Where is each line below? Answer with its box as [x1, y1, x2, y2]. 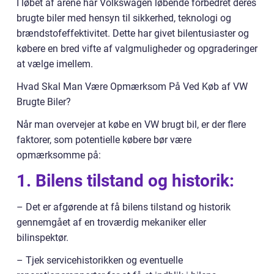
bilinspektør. [17, 231, 68, 243]
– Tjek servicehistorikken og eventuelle [17, 254, 183, 266]
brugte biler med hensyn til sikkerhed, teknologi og [17, 12, 231, 24]
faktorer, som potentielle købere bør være [17, 133, 191, 146]
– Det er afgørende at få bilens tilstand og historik [17, 201, 231, 213]
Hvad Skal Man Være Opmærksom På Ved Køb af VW [17, 80, 248, 92]
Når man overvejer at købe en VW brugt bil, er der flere [17, 118, 246, 130]
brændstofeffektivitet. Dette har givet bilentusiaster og [17, 27, 249, 39]
